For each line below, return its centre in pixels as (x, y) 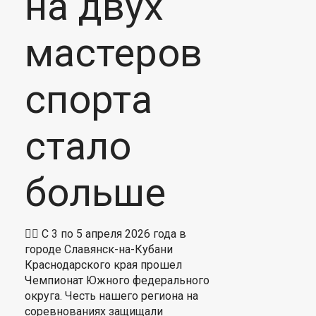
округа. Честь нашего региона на (111, 296)
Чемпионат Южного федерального (117, 280)
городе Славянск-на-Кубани (99, 249)
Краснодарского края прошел (103, 265)
